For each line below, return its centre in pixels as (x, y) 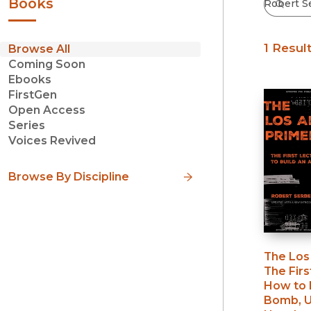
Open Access (47, 110)
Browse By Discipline (69, 176)
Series (27, 126)
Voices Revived (52, 141)
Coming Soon (47, 65)
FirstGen (33, 95)
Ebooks (30, 80)
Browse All (39, 49)
